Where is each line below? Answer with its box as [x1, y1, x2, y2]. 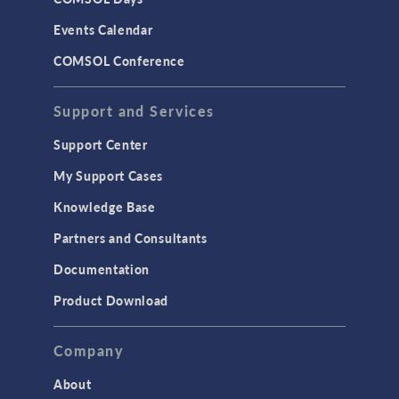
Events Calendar [53, 20, 153, 39]
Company [53, 340, 125, 362]
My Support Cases [53, 167, 164, 185]
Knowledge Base [53, 198, 156, 216]
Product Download [53, 291, 169, 310]
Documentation [53, 260, 151, 279]
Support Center [53, 135, 148, 154]
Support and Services [53, 101, 215, 122]
